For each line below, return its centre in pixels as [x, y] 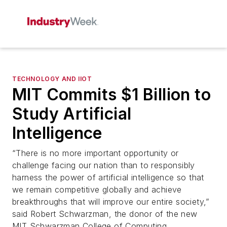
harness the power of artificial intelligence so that [108, 177]
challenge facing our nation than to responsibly [104, 165]
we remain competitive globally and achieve [97, 190]
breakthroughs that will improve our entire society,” [111, 202]
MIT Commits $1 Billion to [111, 94]
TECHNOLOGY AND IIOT [52, 79]
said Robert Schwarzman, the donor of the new [105, 214]
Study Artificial [72, 114]
